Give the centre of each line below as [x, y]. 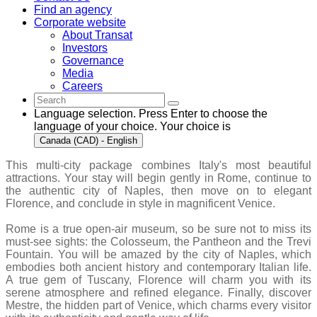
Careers [82, 86]
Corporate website [80, 23]
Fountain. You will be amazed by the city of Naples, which [158, 255]
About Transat [97, 35]
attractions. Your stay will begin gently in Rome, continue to [158, 178]
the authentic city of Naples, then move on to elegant [158, 191]
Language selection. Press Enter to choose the [151, 114]
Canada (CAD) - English [88, 141]
